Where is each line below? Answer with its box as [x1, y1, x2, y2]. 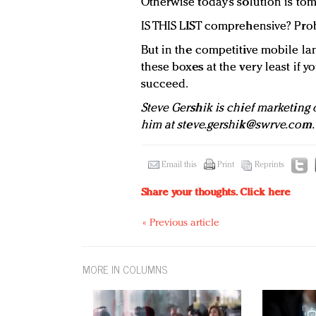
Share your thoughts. [140, 188, 240, 199]
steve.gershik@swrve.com [177, 119, 312, 132]
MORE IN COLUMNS [83, 260, 167, 279]
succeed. [140, 78, 189, 91]
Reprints [254, 161, 284, 170]
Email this [161, 161, 197, 170]
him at [140, 119, 178, 132]
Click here [240, 188, 290, 199]
